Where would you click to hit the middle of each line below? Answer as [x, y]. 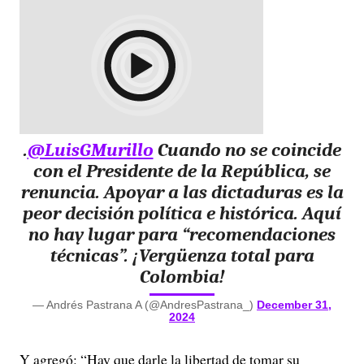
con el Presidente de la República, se [182, 171]
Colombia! [182, 277]
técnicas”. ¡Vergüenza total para [182, 256]
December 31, [294, 305]
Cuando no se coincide [247, 150]
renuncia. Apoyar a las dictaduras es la [182, 192]
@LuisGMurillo [90, 150]
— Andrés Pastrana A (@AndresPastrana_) [145, 305]
